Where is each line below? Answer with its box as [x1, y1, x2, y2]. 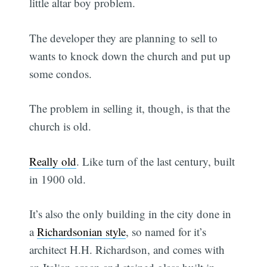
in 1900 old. [29, 171, 86, 187]
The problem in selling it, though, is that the [29, 101, 231, 116]
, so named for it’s [126, 224, 207, 240]
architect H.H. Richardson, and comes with [29, 242, 225, 257]
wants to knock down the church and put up [29, 48, 231, 63]
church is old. [29, 119, 92, 134]
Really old [29, 153, 77, 169]
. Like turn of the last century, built [76, 153, 235, 169]
